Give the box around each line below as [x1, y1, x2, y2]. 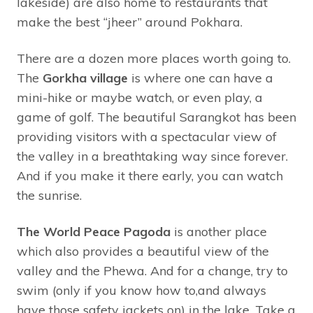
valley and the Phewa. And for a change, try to [17, 263, 288, 279]
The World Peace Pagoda [17, 224, 170, 240]
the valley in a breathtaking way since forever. [17, 148, 288, 165]
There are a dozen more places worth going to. [17, 50, 291, 67]
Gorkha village [43, 70, 128, 87]
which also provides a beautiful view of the [17, 243, 269, 260]
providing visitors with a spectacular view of [17, 129, 277, 145]
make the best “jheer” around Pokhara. [17, 14, 242, 31]
